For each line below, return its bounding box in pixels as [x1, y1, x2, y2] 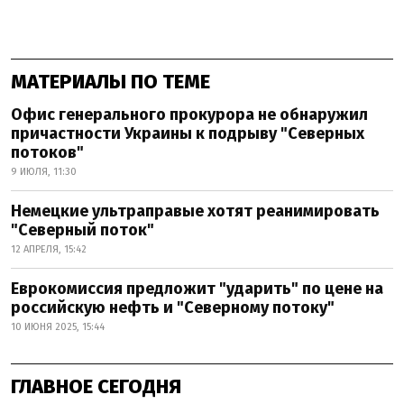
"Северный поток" [11, 219, 154, 240]
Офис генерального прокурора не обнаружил [11, 104, 368, 124]
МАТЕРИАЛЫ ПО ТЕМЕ [11, 69, 210, 94]
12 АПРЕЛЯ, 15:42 [11, 243, 87, 255]
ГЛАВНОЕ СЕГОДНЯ [11, 373, 181, 399]
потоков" [11, 142, 84, 162]
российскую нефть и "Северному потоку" [11, 297, 335, 317]
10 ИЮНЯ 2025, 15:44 [11, 320, 105, 333]
